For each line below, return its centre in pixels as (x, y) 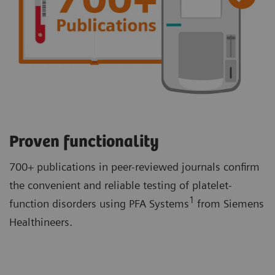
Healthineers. (42, 222)
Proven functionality (86, 142)
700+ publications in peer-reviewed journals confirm (134, 166)
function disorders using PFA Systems (99, 203)
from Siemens (230, 203)
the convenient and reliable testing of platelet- (121, 185)
